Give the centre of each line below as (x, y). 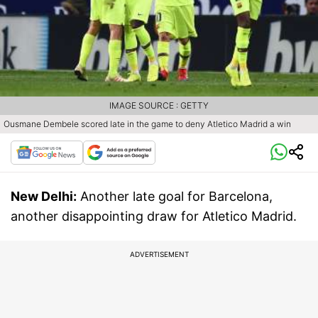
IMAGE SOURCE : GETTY (159, 106)
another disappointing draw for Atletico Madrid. (154, 216)
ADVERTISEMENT (159, 254)
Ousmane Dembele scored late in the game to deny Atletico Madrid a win (147, 124)
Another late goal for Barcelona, (176, 197)
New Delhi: (44, 197)
